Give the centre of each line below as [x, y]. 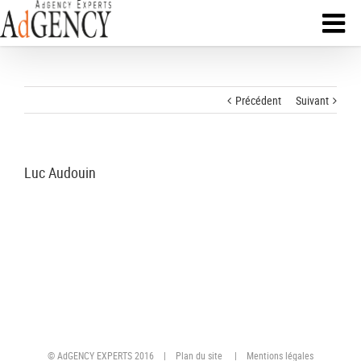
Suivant [312, 100]
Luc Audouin [60, 172]
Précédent [258, 100]
